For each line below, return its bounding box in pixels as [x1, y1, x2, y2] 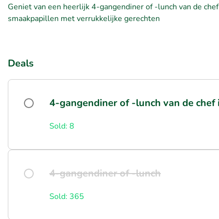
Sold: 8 [49, 121, 74, 131]
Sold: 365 [49, 191, 84, 202]
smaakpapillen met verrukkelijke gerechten [8, 13, 160, 24]
